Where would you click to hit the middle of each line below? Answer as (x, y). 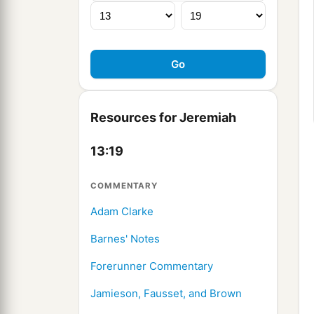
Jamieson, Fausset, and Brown (166, 294)
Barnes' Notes (125, 239)
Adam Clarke (122, 212)
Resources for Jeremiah (163, 118)
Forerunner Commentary (152, 266)
